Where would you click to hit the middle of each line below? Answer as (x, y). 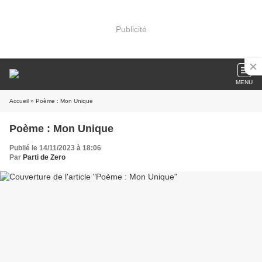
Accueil (19, 101)
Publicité (131, 29)
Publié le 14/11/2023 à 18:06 (55, 148)
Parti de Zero (44, 157)
